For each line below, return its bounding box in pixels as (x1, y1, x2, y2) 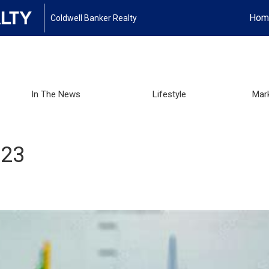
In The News (31, 88, 81, 100)
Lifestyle (153, 88, 187, 100)
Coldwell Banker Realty (50, 13, 138, 23)
